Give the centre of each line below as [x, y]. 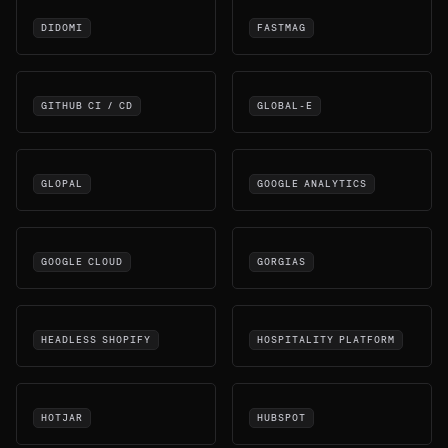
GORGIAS [281, 262]
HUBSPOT [281, 418]
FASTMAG [281, 28]
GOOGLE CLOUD [82, 262]
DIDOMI [62, 28]
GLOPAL [62, 184]
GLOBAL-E [285, 106]
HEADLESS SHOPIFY [96, 340]
